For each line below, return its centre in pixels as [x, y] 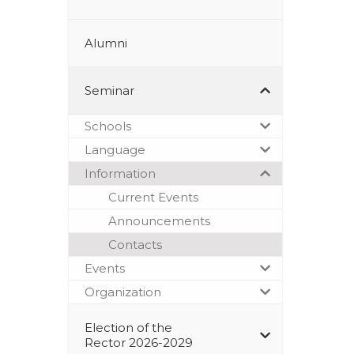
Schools [108, 126]
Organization [123, 292]
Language [115, 149]
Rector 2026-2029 [139, 342]
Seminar [109, 90]
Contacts [135, 244]
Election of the [128, 327]
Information [120, 173]
